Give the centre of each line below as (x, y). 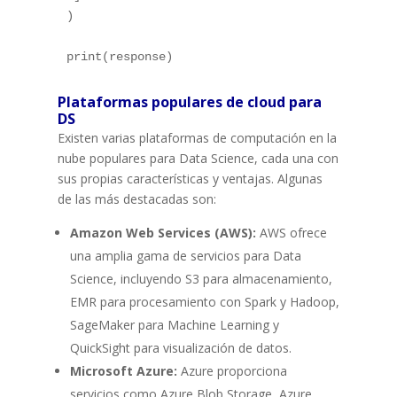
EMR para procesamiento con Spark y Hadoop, (204, 301)
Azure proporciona (232, 370)
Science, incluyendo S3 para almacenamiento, (201, 278)
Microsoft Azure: (123, 370)
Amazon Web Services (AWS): (163, 232)
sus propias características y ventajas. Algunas (190, 178)
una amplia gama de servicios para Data (185, 255)
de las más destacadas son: (136, 198)
